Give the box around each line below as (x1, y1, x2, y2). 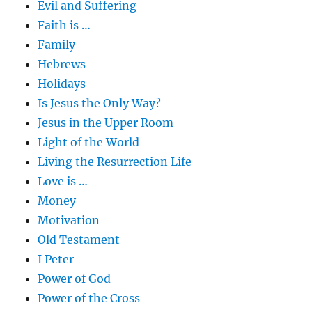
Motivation (38, 213, 100, 228)
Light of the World (38, 135, 140, 150)
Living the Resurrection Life (38, 155, 192, 169)
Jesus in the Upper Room (38, 116, 174, 130)
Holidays (38, 77, 86, 91)
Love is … (38, 174, 88, 189)
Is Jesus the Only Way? (38, 96, 162, 111)
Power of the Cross (38, 291, 141, 306)
